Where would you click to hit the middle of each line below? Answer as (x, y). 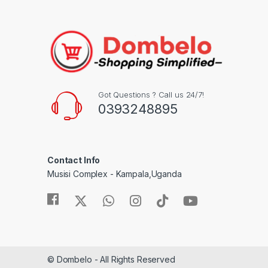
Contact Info (74, 160)
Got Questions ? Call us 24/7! (151, 94)
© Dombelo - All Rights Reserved (111, 260)
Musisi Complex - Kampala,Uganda (115, 173)
